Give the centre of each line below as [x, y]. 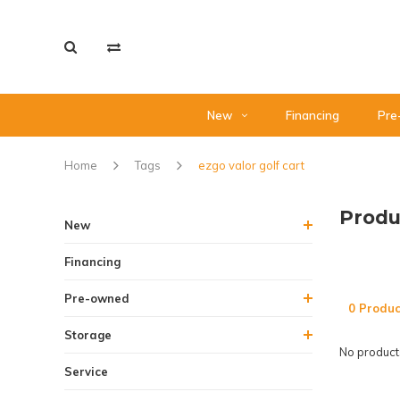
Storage [88, 335]
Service [86, 371]
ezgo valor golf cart [251, 165]
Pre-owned [97, 298]
